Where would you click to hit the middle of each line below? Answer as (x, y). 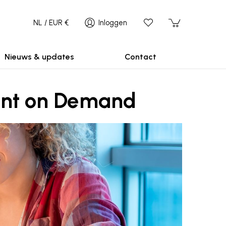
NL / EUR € (51, 23)
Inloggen (113, 23)
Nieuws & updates (39, 57)
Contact (140, 57)
